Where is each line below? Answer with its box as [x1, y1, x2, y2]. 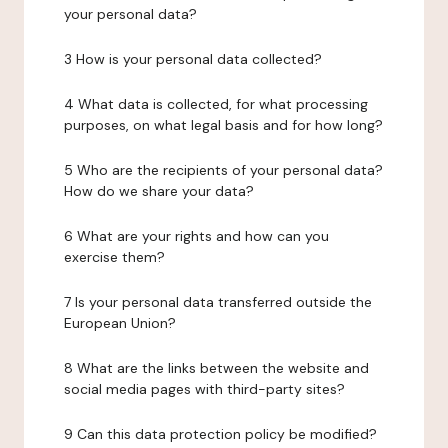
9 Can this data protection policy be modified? [64, 425, 377, 443]
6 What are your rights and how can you [64, 227, 329, 245]
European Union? [64, 314, 176, 332]
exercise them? [64, 248, 165, 266]
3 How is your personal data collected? [64, 50, 322, 68]
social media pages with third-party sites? [64, 380, 345, 398]
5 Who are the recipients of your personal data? [64, 161, 383, 179]
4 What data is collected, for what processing [64, 95, 368, 113]
